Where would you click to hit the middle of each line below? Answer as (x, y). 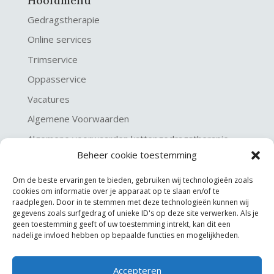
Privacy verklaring (64, 159)
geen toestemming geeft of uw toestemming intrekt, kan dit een (121, 224)
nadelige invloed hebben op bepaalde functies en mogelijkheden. (126, 235)
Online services (59, 39)
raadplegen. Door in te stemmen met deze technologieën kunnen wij (131, 202)
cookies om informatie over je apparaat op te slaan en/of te (116, 191)
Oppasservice (57, 79)
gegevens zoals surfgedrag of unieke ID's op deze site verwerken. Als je (135, 213)
